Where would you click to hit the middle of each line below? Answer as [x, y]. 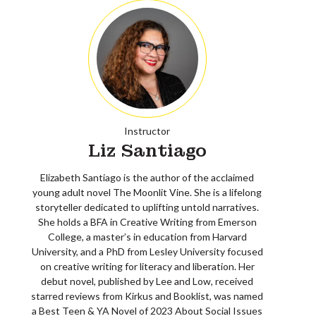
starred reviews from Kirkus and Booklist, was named [147, 296]
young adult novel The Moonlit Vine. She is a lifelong [147, 192]
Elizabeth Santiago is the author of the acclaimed [147, 177]
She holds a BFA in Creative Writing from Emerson [147, 222]
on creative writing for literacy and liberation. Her [147, 266]
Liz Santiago [147, 151]
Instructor [147, 131]
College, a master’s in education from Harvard [147, 237]
